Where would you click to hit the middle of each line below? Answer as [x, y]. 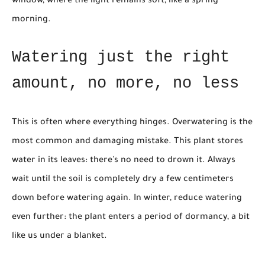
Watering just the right [121, 57]
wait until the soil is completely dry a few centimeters [123, 180]
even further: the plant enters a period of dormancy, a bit [131, 218]
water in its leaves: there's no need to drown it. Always [124, 161]
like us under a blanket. [59, 237]
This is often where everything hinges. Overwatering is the [132, 123]
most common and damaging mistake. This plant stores [127, 142]
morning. [31, 20]
